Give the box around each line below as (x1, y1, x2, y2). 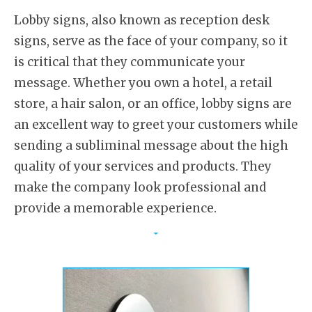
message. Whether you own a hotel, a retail (14, 75, 272, 91)
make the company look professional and (14, 180, 266, 196)
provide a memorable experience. (14, 201, 217, 217)
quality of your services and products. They (14, 159, 272, 175)
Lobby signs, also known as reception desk (14, 13, 270, 29)
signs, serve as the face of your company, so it (14, 33, 288, 49)
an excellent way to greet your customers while (14, 117, 298, 133)
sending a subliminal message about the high (14, 138, 288, 154)
